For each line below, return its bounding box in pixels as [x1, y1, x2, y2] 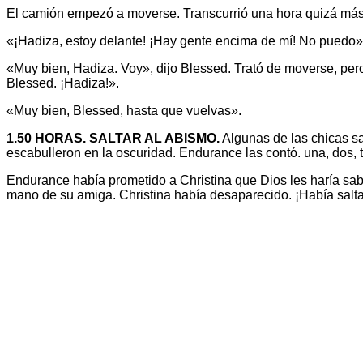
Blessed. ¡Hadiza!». [6, 76, 119, 91]
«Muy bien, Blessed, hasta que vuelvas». [6, 104, 241, 118]
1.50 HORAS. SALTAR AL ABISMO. [6, 131, 220, 146]
